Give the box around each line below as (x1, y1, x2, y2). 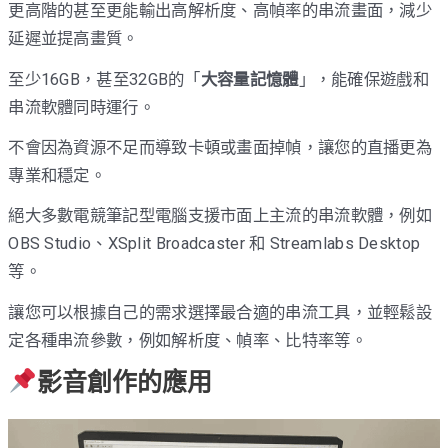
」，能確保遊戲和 (298, 69, 429, 89)
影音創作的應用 (36, 367, 212, 397)
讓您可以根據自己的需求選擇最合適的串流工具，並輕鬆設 (8, 302, 433, 322)
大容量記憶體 (200, 69, 299, 89)
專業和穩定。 (8, 166, 107, 186)
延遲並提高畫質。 (8, 29, 139, 49)
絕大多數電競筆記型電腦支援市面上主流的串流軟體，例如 (8, 206, 433, 226)
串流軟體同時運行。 (8, 97, 155, 117)
